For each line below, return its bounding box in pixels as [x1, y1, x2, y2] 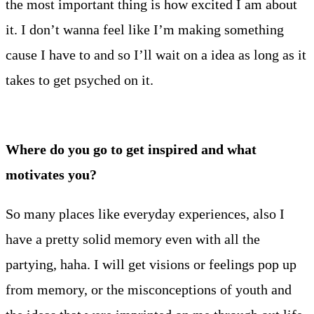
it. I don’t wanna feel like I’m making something [6, 22, 284, 38]
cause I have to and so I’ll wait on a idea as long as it [6, 47, 306, 63]
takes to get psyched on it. [6, 72, 157, 88]
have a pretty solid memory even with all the [6, 231, 260, 247]
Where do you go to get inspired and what [6, 142, 257, 158]
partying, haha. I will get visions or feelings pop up [6, 257, 296, 273]
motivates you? [6, 167, 97, 183]
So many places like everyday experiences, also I [6, 206, 285, 222]
